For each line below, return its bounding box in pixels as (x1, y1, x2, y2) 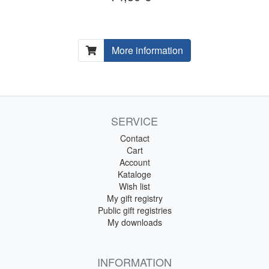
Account (119, 156, 150, 168)
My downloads (107, 216, 162, 228)
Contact (119, 131, 150, 144)
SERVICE (111, 112, 158, 128)
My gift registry (106, 192, 163, 204)
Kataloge (118, 168, 151, 180)
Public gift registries (97, 204, 172, 216)
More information (112, 43, 183, 57)
